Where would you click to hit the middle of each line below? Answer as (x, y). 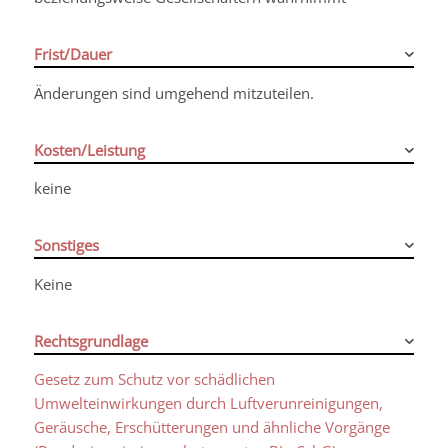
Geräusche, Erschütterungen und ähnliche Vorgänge (211, 427)
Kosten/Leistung (89, 149)
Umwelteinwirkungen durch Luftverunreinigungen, (208, 403)
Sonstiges (66, 245)
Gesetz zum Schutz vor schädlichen (154, 379)
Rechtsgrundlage (90, 340)
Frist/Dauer (72, 54)
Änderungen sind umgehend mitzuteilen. (173, 92)
